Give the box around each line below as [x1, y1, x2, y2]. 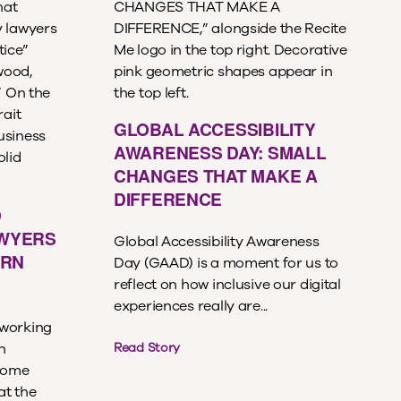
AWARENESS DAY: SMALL [114, 140, 327, 166]
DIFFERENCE [114, 186, 223, 212]
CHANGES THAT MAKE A [114, 163, 318, 189]
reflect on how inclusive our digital [114, 274, 341, 294]
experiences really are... [114, 295, 269, 316]
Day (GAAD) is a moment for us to [114, 252, 339, 273]
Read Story [114, 339, 181, 357]
